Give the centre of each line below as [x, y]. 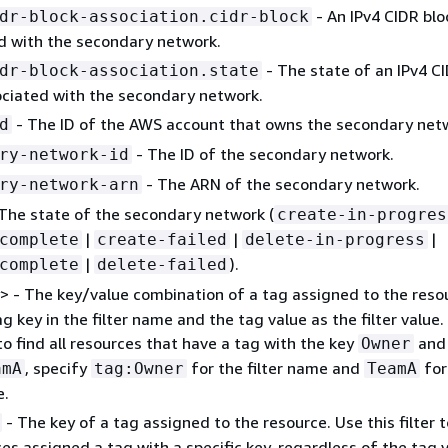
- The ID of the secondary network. [262, 153]
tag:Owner [138, 368]
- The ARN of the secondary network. [280, 183]
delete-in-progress [334, 239]
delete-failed [161, 264]
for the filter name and [275, 367]
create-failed [161, 239]
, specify [57, 367]
